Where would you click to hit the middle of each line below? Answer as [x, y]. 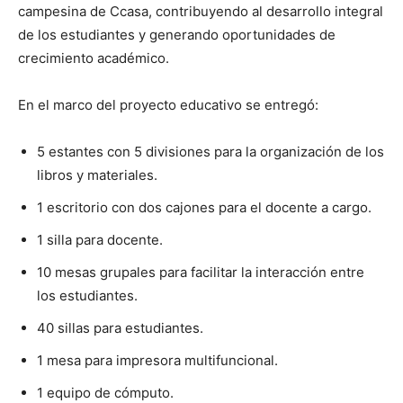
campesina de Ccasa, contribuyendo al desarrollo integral [201, 11]
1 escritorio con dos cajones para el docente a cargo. [204, 207]
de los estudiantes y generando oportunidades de [177, 34]
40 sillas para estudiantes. [120, 327]
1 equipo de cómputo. [105, 392]
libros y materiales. [97, 175]
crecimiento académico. [94, 58]
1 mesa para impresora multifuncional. [157, 360]
